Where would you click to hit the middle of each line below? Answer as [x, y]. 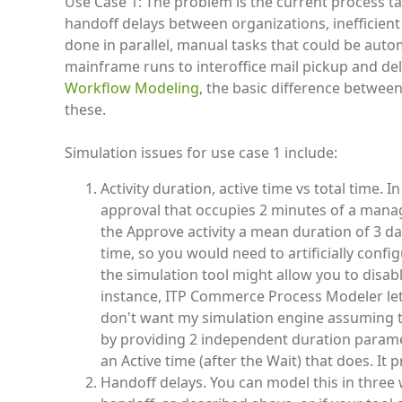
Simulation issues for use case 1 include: [201, 153]
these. [85, 109]
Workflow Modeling [132, 88]
